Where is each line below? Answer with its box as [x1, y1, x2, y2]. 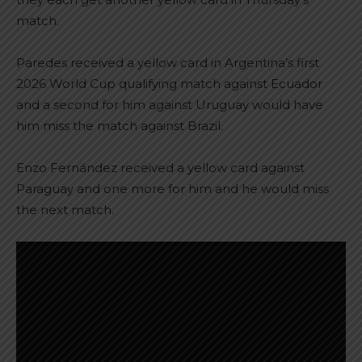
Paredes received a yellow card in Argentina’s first [16, 55, 319, 70]
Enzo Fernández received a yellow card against [16, 160, 305, 175]
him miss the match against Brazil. [16, 118, 223, 133]
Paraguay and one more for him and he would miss [16, 181, 329, 196]
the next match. [16, 202, 114, 217]
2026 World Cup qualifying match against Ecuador [16, 76, 322, 91]
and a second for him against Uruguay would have [16, 97, 323, 112]
